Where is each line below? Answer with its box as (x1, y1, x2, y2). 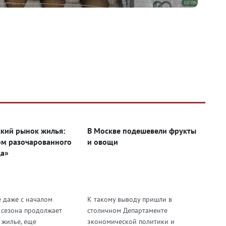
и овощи (87, 136, 118, 147)
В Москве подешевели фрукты (87, 125, 196, 136)
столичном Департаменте (87, 205, 167, 215)
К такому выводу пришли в (87, 194, 172, 204)
